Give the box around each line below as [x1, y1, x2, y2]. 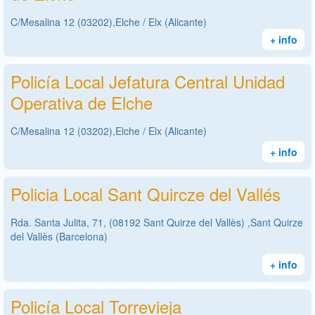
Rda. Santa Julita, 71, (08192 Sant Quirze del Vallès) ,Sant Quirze [11, 214, 303, 229]
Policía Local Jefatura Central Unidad [11, 68, 285, 94]
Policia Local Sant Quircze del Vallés [11, 181, 281, 206]
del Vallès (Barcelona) [11, 229, 108, 243]
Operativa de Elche [11, 89, 153, 115]
